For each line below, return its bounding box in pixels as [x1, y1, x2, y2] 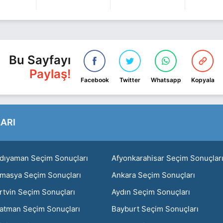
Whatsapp [150, 76, 181, 84]
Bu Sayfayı [8, 52, 71, 67]
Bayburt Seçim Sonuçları [111, 204, 199, 214]
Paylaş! [29, 66, 71, 81]
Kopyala [191, 76, 215, 84]
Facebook [80, 76, 109, 84]
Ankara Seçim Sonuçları [111, 170, 195, 180]
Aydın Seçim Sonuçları [111, 187, 190, 197]
